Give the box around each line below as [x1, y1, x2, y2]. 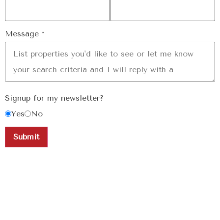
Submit [13, 132, 39, 141]
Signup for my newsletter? [5, 93, 104, 103]
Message [5, 28, 42, 38]
